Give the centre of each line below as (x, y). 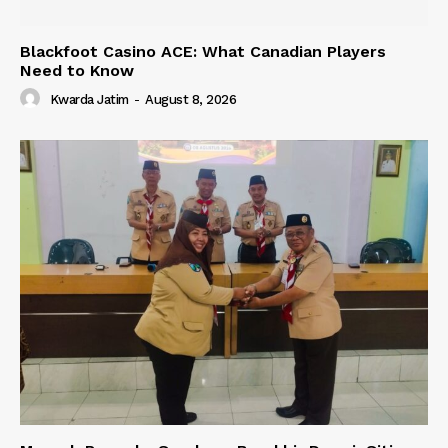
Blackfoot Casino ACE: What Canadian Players (203, 51)
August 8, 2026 (190, 100)
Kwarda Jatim (89, 100)
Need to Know (77, 70)
